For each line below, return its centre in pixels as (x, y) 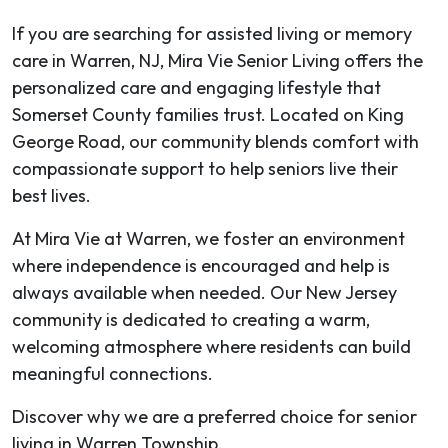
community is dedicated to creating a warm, (191, 319)
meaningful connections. (112, 373)
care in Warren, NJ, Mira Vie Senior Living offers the (217, 60)
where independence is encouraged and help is (201, 265)
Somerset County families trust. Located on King (208, 114)
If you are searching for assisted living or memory (212, 33)
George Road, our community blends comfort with (215, 141)
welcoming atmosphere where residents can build (211, 346)
